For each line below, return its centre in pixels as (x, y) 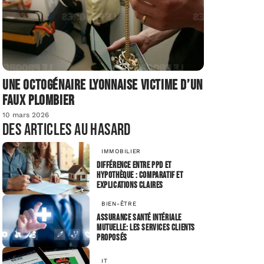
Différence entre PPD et (134, 165)
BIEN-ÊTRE (119, 203)
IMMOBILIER (121, 151)
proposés (112, 237)
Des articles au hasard (67, 130)
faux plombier (39, 101)
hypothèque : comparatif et (140, 175)
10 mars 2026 (26, 115)
